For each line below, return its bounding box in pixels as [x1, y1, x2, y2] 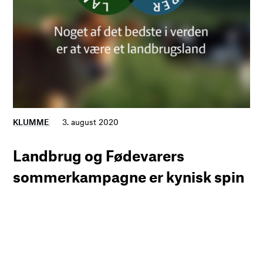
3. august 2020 [62, 117, 119, 127]
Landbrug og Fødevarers [13, 147, 185, 165]
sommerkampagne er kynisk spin [13, 168, 245, 186]
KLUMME [13, 117, 50, 127]
